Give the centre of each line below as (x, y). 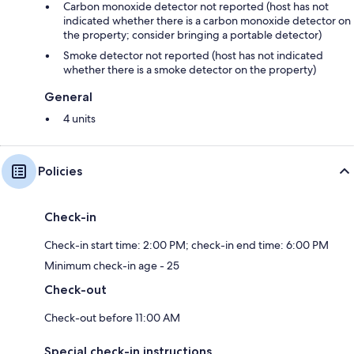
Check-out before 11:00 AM (112, 318)
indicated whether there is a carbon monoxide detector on (207, 21)
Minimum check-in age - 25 (112, 265)
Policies (60, 171)
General (68, 97)
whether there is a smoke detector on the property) (190, 70)
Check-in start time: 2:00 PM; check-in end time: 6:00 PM (186, 245)
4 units (79, 119)
